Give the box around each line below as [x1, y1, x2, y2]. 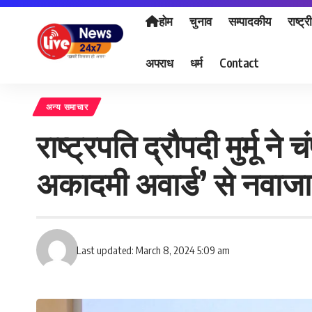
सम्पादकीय [228, 13, 271, 29]
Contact [219, 54, 259, 70]
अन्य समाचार [45, 102, 88, 113]
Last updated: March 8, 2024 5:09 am [77, 243, 231, 256]
